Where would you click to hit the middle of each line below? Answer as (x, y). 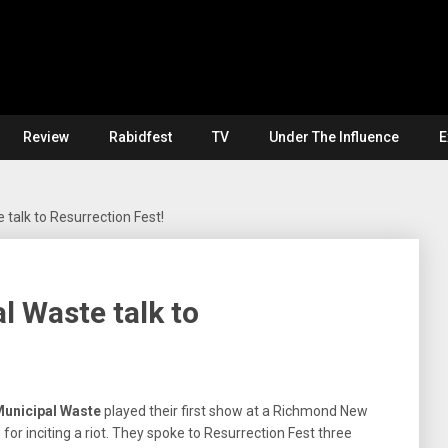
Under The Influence (334, 137)
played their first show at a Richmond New (234, 411)
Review (46, 137)
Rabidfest (140, 137)
